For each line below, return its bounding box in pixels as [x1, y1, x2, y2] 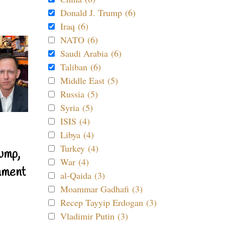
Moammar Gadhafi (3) [60, 183, 143, 195]
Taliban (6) [60, 61, 101, 73]
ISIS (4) [60, 115, 90, 127]
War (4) [60, 156, 89, 168]
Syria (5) [60, 101, 93, 114]
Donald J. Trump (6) [60, 7, 136, 19]
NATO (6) [60, 34, 98, 46]
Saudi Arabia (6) [60, 47, 122, 59]
